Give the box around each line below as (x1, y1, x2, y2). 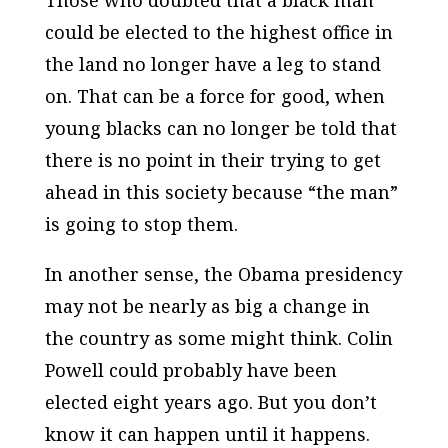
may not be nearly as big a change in (44, 294, 370, 319)
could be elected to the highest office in (44, 20, 393, 45)
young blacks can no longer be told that (44, 116, 397, 141)
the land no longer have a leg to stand (44, 52, 381, 77)
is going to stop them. (44, 212, 238, 237)
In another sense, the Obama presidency (44, 262, 402, 287)
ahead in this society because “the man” (44, 180, 398, 205)
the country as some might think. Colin (44, 326, 393, 351)
